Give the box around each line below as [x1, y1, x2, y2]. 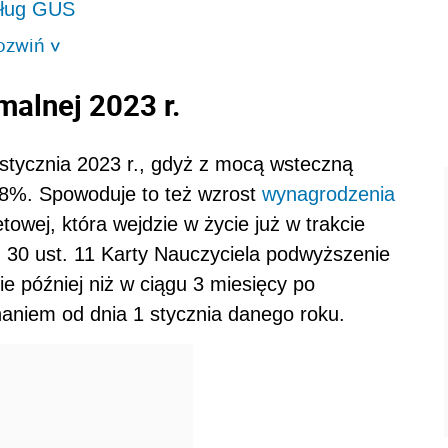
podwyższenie [260, 243, 390, 266]
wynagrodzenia [262, 183, 395, 206]
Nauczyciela [154, 243, 260, 266]
